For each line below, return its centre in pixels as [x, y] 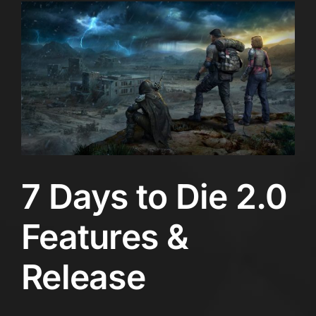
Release [83, 276]
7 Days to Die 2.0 [154, 196]
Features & [105, 236]
